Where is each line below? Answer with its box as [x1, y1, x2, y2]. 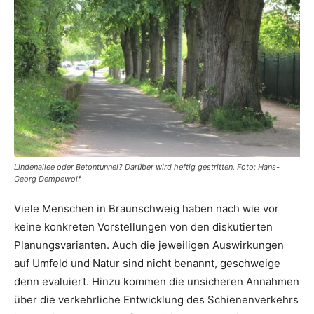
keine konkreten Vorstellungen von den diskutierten [14, 220, 273, 234]
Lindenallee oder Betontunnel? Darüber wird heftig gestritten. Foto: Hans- [14, 162, 280, 172]
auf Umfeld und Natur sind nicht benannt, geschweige [14, 257, 280, 271]
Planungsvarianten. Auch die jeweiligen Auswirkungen [14, 238, 284, 252]
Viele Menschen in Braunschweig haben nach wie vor [14, 202, 279, 216]
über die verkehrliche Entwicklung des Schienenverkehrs [14, 293, 299, 307]
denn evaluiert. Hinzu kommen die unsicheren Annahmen [14, 275, 299, 289]
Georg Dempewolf [14, 174, 81, 184]
